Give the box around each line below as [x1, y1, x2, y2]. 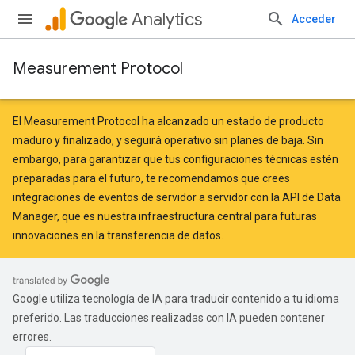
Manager [13, 210, 57, 223]
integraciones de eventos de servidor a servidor [13, 191, 250, 204]
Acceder [292, 13, 336, 25]
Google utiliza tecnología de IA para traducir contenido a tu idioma [13, 292, 339, 305]
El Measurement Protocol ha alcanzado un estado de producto [13, 115, 324, 128]
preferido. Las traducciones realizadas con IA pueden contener [13, 311, 325, 324]
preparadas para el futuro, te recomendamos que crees [13, 172, 290, 185]
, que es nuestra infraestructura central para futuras [57, 210, 317, 223]
